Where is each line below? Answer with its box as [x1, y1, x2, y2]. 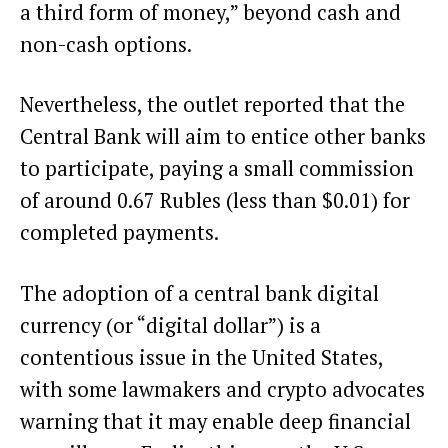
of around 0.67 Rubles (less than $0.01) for [20, 187, 410, 215]
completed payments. [20, 219, 223, 247]
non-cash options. [20, 30, 192, 58]
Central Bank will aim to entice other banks [20, 123, 426, 151]
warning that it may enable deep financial [20, 407, 411, 435]
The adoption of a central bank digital [20, 279, 379, 307]
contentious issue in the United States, [20, 343, 383, 371]
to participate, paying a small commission [20, 155, 414, 183]
